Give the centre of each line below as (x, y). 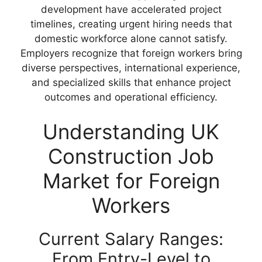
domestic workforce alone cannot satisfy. (131, 38)
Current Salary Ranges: (131, 239)
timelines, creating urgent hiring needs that (131, 24)
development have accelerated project (131, 9)
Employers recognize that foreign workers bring (131, 53)
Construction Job (131, 156)
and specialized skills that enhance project (131, 82)
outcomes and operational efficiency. (131, 97)
